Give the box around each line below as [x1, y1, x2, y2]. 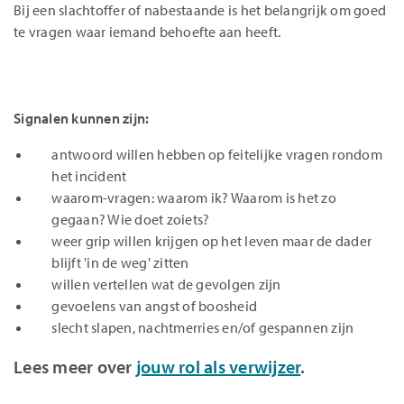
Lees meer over [14, 355, 136, 378]
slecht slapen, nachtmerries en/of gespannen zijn [51, 318, 354, 336]
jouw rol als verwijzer [135, 355, 301, 378]
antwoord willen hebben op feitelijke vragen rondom [51, 145, 382, 163]
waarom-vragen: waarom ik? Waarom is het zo [51, 188, 336, 207]
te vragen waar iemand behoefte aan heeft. [14, 23, 281, 41]
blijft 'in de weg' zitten [51, 253, 189, 271]
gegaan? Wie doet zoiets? [51, 210, 210, 228]
